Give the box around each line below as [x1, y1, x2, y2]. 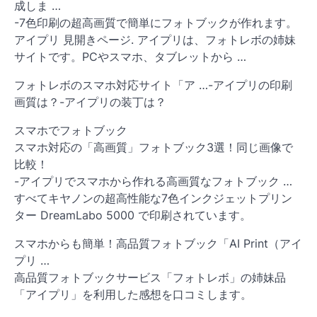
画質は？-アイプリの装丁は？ [14, 94, 166, 109]
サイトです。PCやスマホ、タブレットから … [14, 49, 246, 64]
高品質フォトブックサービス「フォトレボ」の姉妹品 [14, 270, 286, 284]
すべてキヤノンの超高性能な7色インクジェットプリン [14, 190, 292, 205]
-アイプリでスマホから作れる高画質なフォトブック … [14, 173, 292, 188]
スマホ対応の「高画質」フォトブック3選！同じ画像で [14, 139, 293, 154]
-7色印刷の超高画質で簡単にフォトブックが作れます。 [14, 15, 297, 30]
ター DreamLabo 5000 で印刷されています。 [14, 207, 251, 222]
